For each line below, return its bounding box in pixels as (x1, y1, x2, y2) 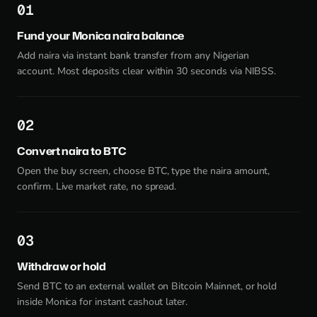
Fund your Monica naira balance (17, 28, 185, 43)
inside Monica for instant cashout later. (17, 295, 188, 309)
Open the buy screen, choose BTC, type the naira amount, (17, 164, 270, 178)
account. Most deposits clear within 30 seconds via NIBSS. (17, 64, 277, 78)
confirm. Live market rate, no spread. (17, 180, 177, 193)
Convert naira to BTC (17, 144, 127, 158)
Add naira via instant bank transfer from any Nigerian (17, 49, 249, 62)
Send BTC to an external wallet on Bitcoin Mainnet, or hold (17, 279, 277, 293)
